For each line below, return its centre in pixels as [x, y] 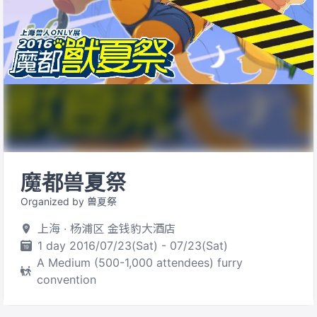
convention [67, 279]
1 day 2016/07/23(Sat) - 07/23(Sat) [133, 246]
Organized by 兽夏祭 [69, 201]
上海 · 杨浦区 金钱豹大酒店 [106, 229]
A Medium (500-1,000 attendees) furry [140, 263]
